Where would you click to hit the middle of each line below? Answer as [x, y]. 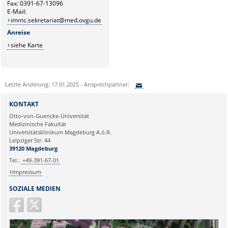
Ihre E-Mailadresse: [34, 112]
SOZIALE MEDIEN [35, 188]
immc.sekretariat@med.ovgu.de [56, 20]
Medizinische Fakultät [37, 124]
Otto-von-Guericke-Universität [49, 116]
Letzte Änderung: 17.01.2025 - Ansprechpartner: [67, 84]
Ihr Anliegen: [25, 135]
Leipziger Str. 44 [30, 140]
